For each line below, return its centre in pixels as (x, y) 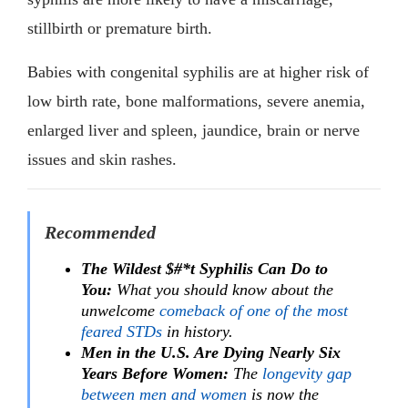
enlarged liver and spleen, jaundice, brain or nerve (194, 130)
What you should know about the (223, 289)
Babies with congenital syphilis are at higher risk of (198, 71)
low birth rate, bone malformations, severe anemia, (196, 101)
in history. (198, 331)
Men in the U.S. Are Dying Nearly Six (211, 352)
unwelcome (120, 310)
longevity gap (307, 373)
